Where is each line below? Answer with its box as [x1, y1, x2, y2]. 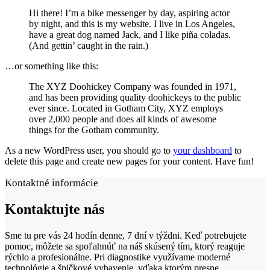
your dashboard [173, 145, 232, 155]
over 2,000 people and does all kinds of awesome [29, 114, 216, 124]
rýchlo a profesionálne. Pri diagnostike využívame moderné [5, 251, 230, 262]
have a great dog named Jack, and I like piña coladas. [29, 30, 231, 40]
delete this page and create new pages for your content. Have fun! [5, 156, 254, 166]
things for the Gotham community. [29, 125, 159, 135]
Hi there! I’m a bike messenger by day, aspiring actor [29, 8, 230, 18]
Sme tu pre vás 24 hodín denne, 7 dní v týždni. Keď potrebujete [5, 230, 246, 240]
